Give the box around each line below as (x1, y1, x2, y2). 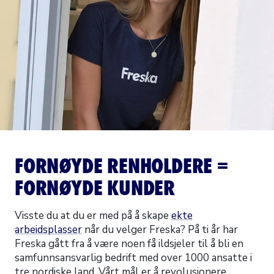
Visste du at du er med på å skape (15, 209, 171, 223)
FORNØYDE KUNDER (15, 174, 176, 202)
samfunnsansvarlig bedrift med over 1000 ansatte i (15, 251, 252, 265)
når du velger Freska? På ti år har (82, 223, 238, 237)
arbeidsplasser (15, 223, 82, 237)
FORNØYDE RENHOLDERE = (15, 152, 228, 180)
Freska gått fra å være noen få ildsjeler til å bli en (15, 237, 243, 251)
